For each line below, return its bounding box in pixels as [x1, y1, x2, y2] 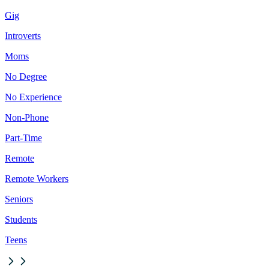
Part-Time [5, 133, 42, 144]
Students [5, 214, 37, 225]
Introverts [5, 31, 41, 41]
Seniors [5, 194, 33, 205]
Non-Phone [5, 112, 49, 123]
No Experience [5, 92, 62, 103]
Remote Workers [5, 174, 68, 184]
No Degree [5, 71, 47, 82]
